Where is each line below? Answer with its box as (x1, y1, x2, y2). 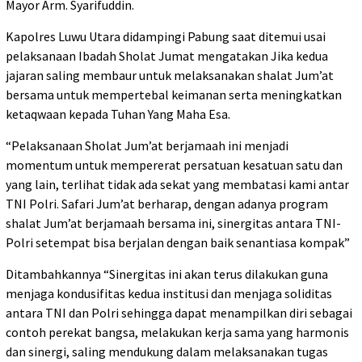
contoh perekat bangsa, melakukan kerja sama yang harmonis (6, 324, 349, 341)
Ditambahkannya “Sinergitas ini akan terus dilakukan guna (6, 266, 328, 283)
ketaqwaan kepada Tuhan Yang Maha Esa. (6, 106, 230, 123)
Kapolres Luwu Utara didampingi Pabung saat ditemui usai (6, 28, 326, 45)
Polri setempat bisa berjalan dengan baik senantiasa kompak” (6, 234, 350, 251)
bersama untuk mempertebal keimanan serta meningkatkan (6, 86, 342, 103)
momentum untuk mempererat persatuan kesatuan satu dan (6, 157, 343, 174)
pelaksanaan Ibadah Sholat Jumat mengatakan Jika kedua (6, 48, 328, 65)
